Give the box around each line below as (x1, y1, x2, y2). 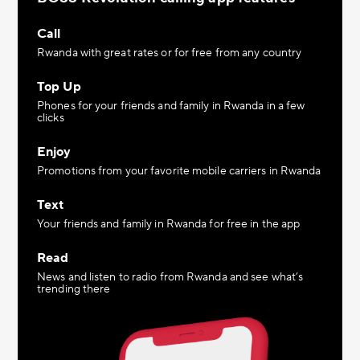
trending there (37, 282, 111, 297)
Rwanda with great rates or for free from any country (37, 46, 302, 60)
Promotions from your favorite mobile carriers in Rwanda (37, 164, 321, 178)
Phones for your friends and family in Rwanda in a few (37, 99, 305, 113)
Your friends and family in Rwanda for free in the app (37, 217, 301, 231)
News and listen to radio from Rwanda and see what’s (37, 270, 304, 284)
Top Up (37, 79, 81, 95)
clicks (37, 111, 64, 125)
